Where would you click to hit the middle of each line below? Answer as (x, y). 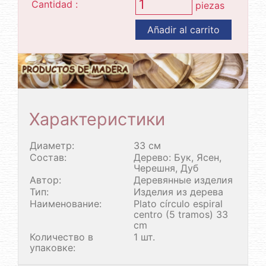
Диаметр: (52, 146)
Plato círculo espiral (178, 204)
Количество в (61, 237)
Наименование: (66, 204)
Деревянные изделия (183, 180)
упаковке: (53, 248)
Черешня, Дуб (166, 168)
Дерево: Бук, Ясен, (178, 158)
